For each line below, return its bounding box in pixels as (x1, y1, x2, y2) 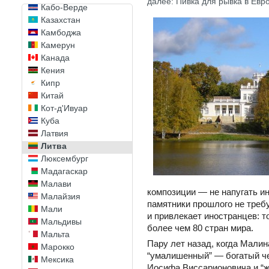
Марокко (41, 242, 74, 252)
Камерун (41, 40, 75, 50)
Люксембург (41, 154, 88, 163)
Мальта (41, 229, 70, 239)
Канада (41, 53, 70, 62)
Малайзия (41, 192, 80, 201)
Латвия (41, 128, 68, 138)
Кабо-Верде (41, 2, 88, 12)
